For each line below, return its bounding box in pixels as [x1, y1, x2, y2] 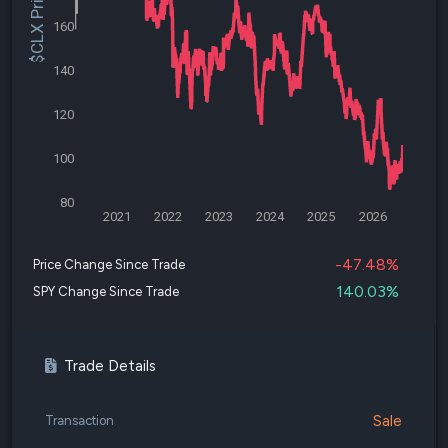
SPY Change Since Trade [33, 284, 179, 299]
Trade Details [64, 357, 156, 375]
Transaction [45, 413, 114, 428]
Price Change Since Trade [33, 257, 185, 272]
